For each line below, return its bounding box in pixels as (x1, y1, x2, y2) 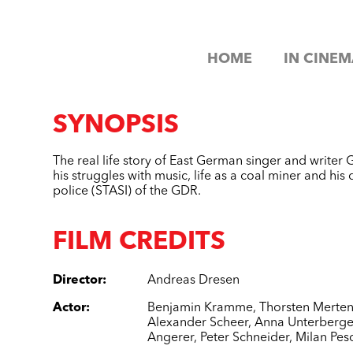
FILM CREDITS (53, 230, 226, 255)
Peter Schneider (200, 332, 290, 344)
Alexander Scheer (147, 317, 249, 329)
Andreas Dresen (147, 274, 240, 287)
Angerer (147, 332, 195, 344)
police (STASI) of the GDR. (53, 185, 202, 198)
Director (53, 274, 103, 287)
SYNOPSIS (53, 113, 180, 139)
